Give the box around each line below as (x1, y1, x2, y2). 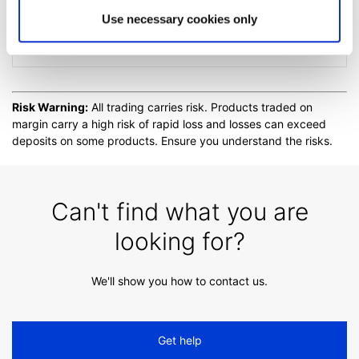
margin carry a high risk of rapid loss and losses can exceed (12, 116, 326, 131)
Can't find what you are (50, 196, 309, 226)
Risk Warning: (12, 99, 88, 114)
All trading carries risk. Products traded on (88, 99, 313, 114)
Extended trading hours (37, 14, 160, 29)
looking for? (114, 226, 245, 256)
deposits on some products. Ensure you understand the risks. (12, 133, 333, 147)
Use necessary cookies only (102, 11, 257, 26)
